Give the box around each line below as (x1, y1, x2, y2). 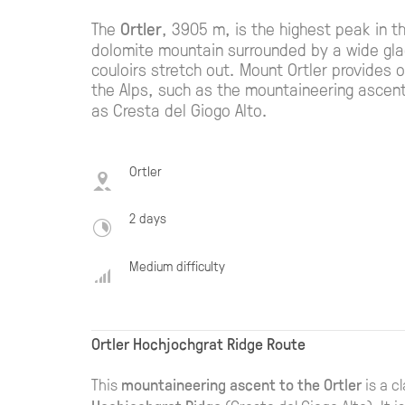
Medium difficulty (128, 256, 225, 275)
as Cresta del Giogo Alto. (90, 97, 268, 121)
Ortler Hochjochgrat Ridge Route (90, 333, 306, 355)
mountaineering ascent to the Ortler (120, 373, 362, 396)
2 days (128, 209, 166, 228)
